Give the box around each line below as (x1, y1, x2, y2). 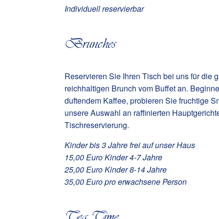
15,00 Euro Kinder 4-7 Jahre (65, 151, 162, 163)
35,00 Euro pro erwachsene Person (65, 175, 187, 187)
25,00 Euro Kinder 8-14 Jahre (65, 163, 167, 175)
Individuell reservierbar (65, 2, 144, 14)
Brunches (65, 34, 116, 52)
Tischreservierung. (65, 119, 129, 131)
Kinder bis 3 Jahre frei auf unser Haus (65, 139, 195, 151)
